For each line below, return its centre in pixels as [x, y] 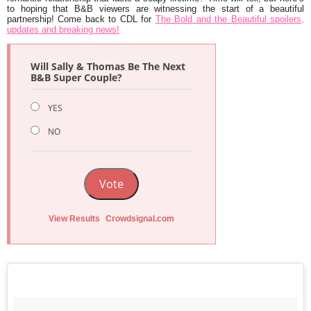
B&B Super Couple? [76, 77]
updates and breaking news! [63, 30]
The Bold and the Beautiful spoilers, [230, 19]
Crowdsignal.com [140, 218]
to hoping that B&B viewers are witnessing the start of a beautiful [155, 9]
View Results [74, 218]
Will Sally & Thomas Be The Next [108, 66]
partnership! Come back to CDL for [81, 19]
